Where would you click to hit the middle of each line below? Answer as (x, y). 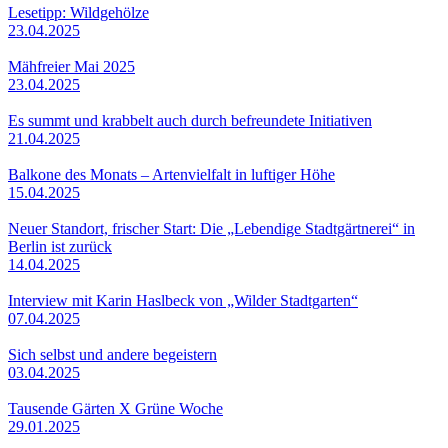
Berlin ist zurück (60, 246)
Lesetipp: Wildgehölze (78, 12)
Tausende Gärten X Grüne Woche (115, 408)
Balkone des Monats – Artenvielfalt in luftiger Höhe (171, 174)
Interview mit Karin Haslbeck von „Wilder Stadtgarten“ (183, 300)
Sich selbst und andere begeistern (112, 354)
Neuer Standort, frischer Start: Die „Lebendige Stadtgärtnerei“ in (211, 228)
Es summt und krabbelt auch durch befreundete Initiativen (190, 120)
